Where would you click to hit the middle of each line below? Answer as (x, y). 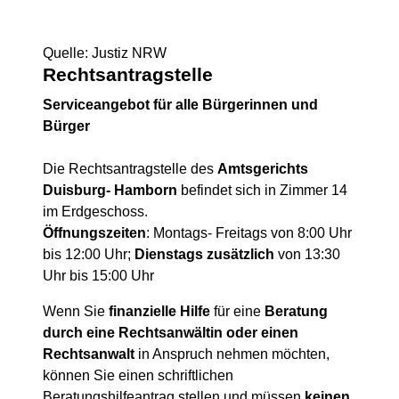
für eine (236, 311)
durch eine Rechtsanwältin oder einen (171, 333)
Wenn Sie (76, 311)
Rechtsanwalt (89, 354)
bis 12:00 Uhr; (89, 254)
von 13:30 (307, 254)
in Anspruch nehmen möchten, (232, 354)
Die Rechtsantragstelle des (130, 169)
